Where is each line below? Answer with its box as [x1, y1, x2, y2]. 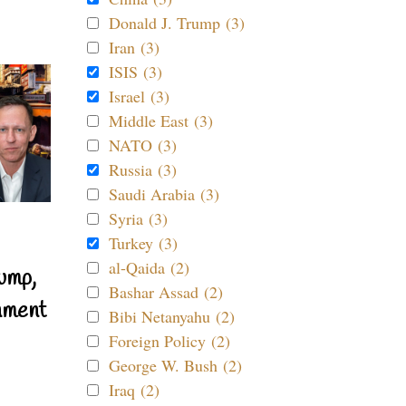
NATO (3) [109, 134, 177, 156]
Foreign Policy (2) [109, 330, 230, 352]
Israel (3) [109, 85, 169, 107]
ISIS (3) [109, 61, 162, 82]
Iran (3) [109, 36, 159, 58]
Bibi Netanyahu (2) [109, 305, 235, 327]
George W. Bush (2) [109, 354, 242, 376]
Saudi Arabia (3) [109, 183, 219, 205]
